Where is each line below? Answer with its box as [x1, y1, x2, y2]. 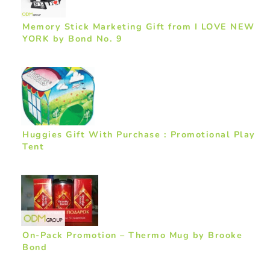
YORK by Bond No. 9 [22, 33, 122, 45]
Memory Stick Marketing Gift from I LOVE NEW [22, 20, 255, 33]
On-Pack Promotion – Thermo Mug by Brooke [22, 228, 242, 241]
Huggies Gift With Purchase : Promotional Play [22, 128, 256, 140]
